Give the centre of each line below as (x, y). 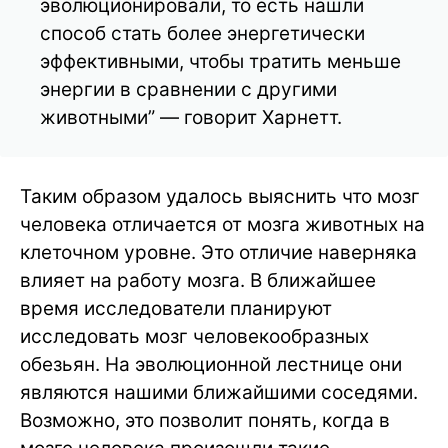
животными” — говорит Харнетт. (191, 118)
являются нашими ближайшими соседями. (219, 393)
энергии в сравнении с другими (188, 90)
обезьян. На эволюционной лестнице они (211, 365)
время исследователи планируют (176, 309)
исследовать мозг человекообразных (194, 337)
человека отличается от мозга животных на (222, 225)
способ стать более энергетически (202, 34)
